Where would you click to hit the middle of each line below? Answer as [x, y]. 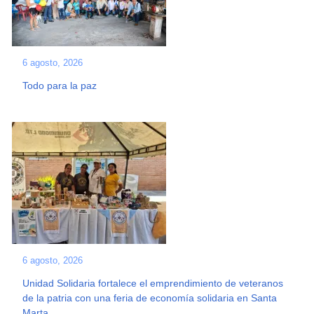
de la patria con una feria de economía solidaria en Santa [150, 298]
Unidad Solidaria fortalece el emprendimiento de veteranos [153, 283]
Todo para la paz [60, 86]
